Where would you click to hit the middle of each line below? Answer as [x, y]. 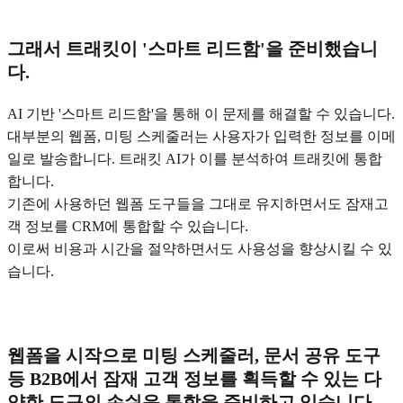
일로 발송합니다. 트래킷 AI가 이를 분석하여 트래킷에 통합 [195, 158]
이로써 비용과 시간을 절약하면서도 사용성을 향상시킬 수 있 [200, 248]
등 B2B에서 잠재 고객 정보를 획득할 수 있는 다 [194, 378]
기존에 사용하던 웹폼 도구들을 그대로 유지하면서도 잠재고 [198, 203]
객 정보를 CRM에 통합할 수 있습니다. [128, 226]
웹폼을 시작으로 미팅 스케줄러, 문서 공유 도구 [194, 355]
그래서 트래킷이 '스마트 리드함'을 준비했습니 [193, 48]
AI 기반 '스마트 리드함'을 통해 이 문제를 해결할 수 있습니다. [201, 113]
